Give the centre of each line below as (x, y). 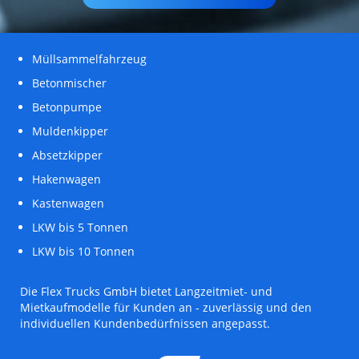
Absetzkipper (67, 155)
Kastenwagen (68, 204)
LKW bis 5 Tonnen (80, 228)
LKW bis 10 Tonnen (83, 252)
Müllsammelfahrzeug (89, 59)
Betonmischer (69, 83)
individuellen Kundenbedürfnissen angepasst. (145, 324)
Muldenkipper (70, 131)
